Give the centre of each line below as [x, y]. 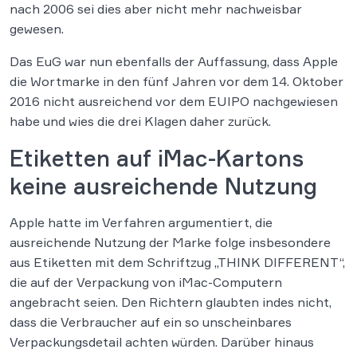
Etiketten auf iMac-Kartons [157, 159]
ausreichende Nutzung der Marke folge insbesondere [170, 243]
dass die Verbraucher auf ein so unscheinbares [151, 322]
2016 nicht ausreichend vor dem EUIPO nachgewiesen [174, 102]
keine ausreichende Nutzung [163, 186]
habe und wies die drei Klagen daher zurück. [140, 122]
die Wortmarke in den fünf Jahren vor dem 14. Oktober [177, 82]
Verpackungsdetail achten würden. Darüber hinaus [162, 342]
